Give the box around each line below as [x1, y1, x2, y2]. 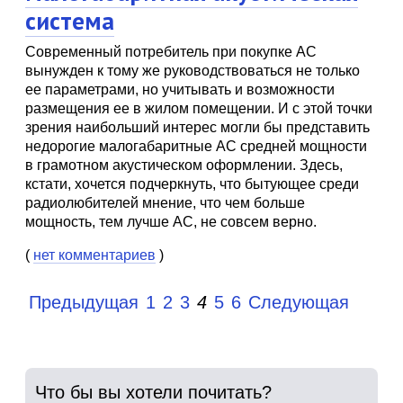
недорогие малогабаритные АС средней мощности [25, 139, 367, 154]
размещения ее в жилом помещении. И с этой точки [25, 101, 372, 116]
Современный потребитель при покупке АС [25, 44, 317, 59]
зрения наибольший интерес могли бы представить [25, 120, 370, 135]
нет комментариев [33, 247, 156, 263]
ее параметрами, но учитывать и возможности [25, 82, 335, 97]
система [25, 5, 114, 36]
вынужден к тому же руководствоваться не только [25, 63, 360, 78]
